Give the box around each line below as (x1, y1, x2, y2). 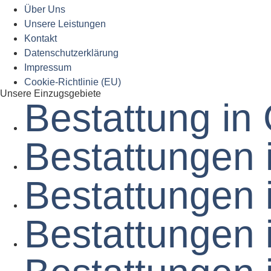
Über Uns (24, 4, 65, 15)
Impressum (24, 62, 71, 73)
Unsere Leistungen (24, 19, 106, 30)
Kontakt (24, 33, 57, 44)
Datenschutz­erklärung (24, 48, 119, 59)
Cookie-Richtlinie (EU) (24, 77, 121, 88)
